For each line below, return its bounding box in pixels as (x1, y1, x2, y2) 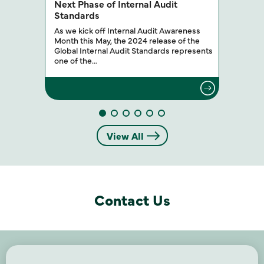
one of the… (54, 54, 97, 67)
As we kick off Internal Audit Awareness (54, 24, 200, 37)
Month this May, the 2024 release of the (54, 34, 200, 47)
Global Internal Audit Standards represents (54, 44, 213, 57)
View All (106, 128, 144, 142)
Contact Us (94, 189, 170, 210)
